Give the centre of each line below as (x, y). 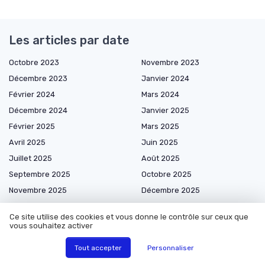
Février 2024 (32, 94)
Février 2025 (32, 126)
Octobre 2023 (34, 62)
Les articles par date (69, 40)
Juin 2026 (160, 238)
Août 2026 (161, 254)
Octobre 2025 (167, 174)
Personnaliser (171, 248)
